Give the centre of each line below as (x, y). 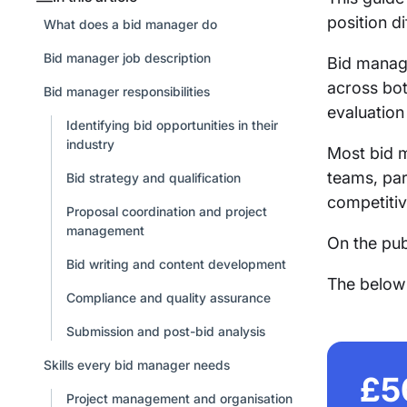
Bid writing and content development (176, 263)
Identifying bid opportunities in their (172, 124)
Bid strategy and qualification (153, 177)
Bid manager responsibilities (127, 91)
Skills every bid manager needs (137, 364)
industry (90, 144)
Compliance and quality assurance (168, 297)
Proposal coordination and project (166, 211)
